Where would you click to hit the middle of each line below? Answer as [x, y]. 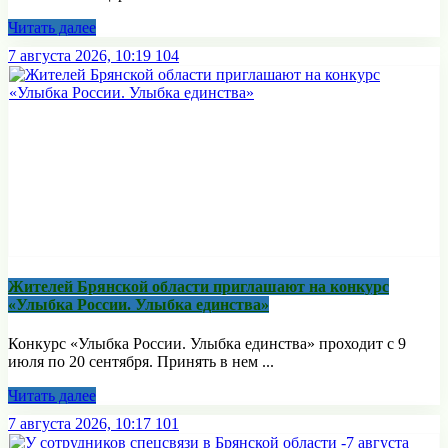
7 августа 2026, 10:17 [79, 424]
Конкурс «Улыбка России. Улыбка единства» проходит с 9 [207, 344]
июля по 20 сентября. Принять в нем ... [141, 362]
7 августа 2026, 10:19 [79, 55]
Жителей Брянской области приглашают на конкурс [198, 287]
